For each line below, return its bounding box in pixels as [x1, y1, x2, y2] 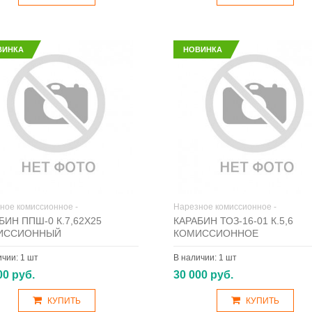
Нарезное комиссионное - [173, 202, 276, 212]
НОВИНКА [182, 45, 222, 54]
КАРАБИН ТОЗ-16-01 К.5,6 [173, 215, 293, 226]
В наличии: [173, 253, 219, 263]
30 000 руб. [173, 269, 233, 281]
